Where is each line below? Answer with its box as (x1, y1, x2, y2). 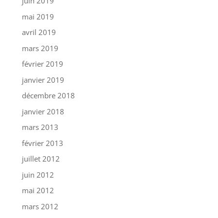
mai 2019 (21, 11, 54, 21)
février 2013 (21, 138, 63, 148)
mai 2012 (21, 185, 54, 196)
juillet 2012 (21, 154, 60, 164)
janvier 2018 (21, 106, 64, 116)
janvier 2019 (21, 74, 64, 85)
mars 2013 (21, 122, 58, 132)
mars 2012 (21, 201, 58, 211)
